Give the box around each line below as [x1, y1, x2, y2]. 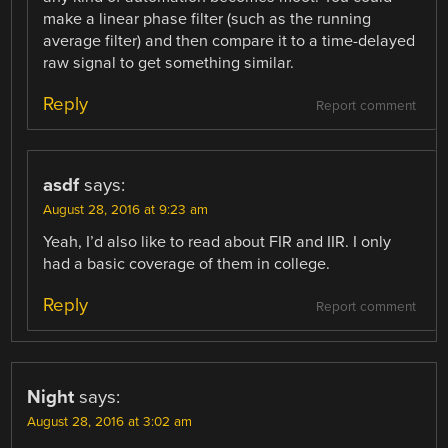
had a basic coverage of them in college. [43, 254, 331, 275]
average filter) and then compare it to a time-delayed [43, 31, 416, 52]
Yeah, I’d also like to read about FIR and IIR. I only [43, 232, 392, 253]
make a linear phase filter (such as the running [43, 9, 372, 30]
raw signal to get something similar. [43, 53, 295, 74]
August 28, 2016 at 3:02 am [27, 414, 193, 431]
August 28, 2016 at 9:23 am [43, 202, 209, 219]
